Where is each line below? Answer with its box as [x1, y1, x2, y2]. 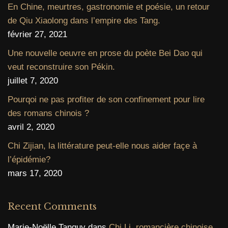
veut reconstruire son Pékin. [8, 62, 115, 72]
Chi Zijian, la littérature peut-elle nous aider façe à [8, 140, 197, 151]
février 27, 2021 [8, 29, 67, 39]
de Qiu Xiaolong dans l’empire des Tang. [8, 15, 160, 25]
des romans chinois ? [8, 108, 89, 118]
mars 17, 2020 [8, 168, 62, 178]
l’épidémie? [8, 154, 50, 164]
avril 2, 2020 [8, 122, 54, 132]
